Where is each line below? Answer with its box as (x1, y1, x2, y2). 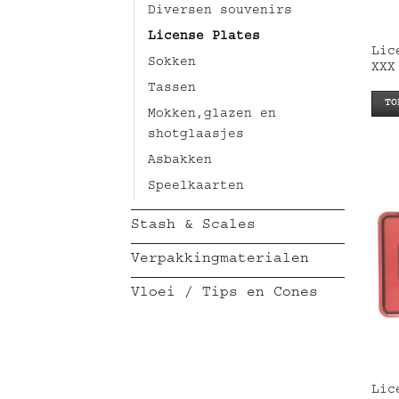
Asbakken (148, 155, 212, 168)
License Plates (148, 31, 260, 45)
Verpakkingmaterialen (131, 253, 309, 268)
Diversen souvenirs (148, 5, 292, 19)
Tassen (148, 83, 196, 96)
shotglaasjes (148, 129, 244, 142)
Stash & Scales (131, 219, 256, 234)
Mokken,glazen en (148, 109, 276, 122)
